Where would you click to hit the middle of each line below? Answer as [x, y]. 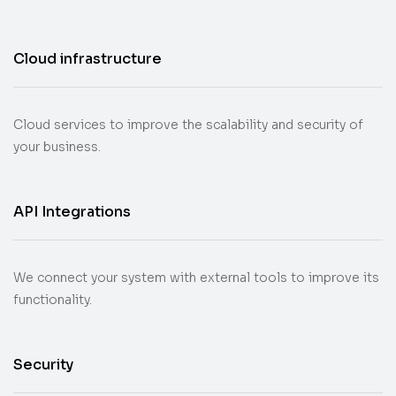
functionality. [53, 300]
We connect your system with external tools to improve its [196, 278]
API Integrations [72, 212]
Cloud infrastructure [88, 59]
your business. [57, 147]
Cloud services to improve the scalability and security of [188, 125]
